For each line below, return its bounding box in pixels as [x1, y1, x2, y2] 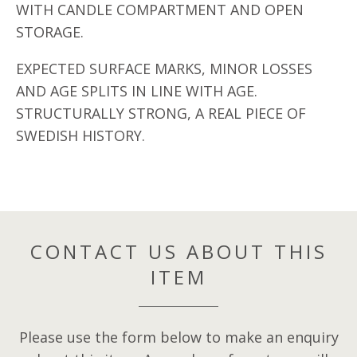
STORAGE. [16, 22, 84, 41]
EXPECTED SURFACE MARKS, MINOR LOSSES [16, 59, 312, 78]
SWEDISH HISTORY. [16, 126, 145, 145]
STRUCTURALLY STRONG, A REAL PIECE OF [16, 104, 306, 123]
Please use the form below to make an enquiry [18, 328, 339, 347]
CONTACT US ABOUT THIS [29, 238, 328, 265]
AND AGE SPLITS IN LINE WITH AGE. [16, 81, 257, 100]
